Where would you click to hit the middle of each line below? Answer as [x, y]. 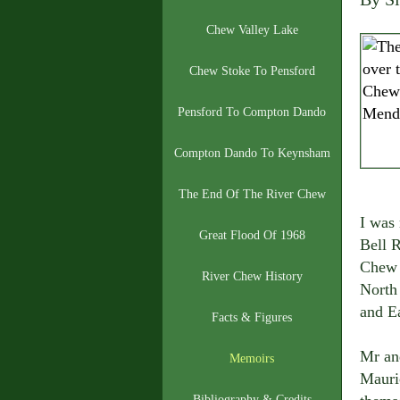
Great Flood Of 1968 [252, 235]
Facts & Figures [252, 317]
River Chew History [252, 276]
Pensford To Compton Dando [252, 112]
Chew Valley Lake [252, 30]
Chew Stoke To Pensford [252, 71]
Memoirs [252, 358]
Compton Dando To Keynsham [252, 153]
